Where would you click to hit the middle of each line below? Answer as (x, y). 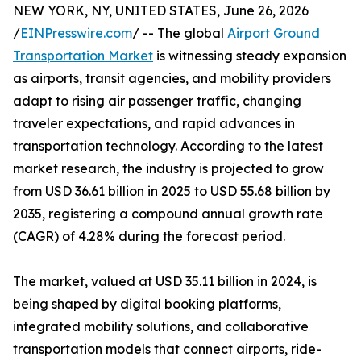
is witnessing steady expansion (250, 56)
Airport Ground (274, 33)
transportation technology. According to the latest (168, 146)
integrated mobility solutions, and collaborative (161, 327)
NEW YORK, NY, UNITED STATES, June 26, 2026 (161, 11)
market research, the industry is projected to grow (168, 169)
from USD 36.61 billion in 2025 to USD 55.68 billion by (172, 191)
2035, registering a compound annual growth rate (168, 214)
